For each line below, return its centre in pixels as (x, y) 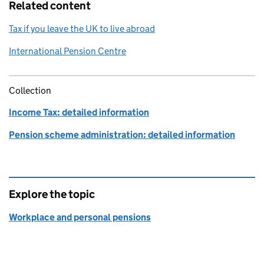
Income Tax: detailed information (79, 113)
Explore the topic (52, 194)
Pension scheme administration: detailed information (122, 135)
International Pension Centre (67, 51)
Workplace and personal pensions (80, 217)
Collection (30, 91)
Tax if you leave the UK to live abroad (82, 29)
